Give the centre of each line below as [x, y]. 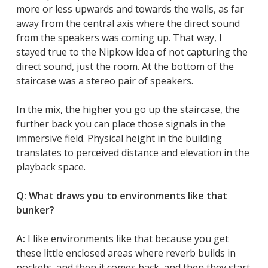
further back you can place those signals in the [121, 124]
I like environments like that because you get [128, 238]
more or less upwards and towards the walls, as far [130, 9]
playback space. [51, 167]
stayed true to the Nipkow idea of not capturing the [132, 52]
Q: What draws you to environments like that [121, 195]
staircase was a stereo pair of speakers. [104, 80]
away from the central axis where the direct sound [128, 23]
